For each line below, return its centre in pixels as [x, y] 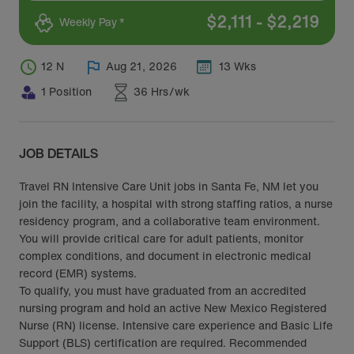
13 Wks [237, 66]
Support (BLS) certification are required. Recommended [163, 343]
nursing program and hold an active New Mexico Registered [173, 308]
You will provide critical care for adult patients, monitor [161, 238]
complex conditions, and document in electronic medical [165, 256]
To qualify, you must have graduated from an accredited [162, 290]
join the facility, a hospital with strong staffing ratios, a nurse [176, 203]
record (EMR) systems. [78, 273]
